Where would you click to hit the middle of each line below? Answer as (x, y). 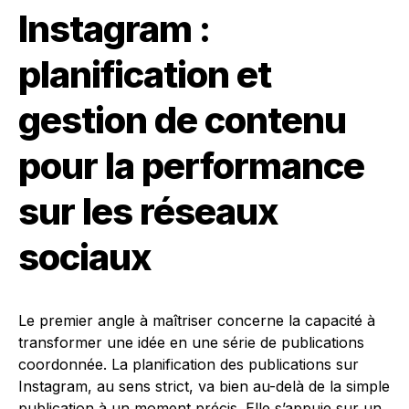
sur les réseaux (148, 211)
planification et (145, 74)
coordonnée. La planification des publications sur (189, 364)
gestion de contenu (182, 120)
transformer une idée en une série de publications (191, 342)
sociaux (85, 257)
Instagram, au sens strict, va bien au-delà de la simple (204, 386)
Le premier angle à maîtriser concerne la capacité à (197, 320)
